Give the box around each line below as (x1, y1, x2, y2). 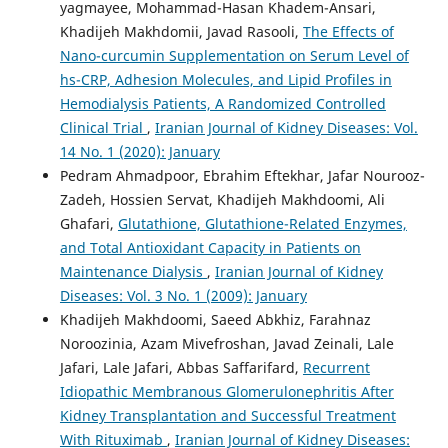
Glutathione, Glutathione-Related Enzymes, (117, 213, 407, 233)
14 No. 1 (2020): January (59, 141, 220, 161)
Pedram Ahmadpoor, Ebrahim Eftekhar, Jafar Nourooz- (59, 165, 425, 185)
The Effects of (302, 21, 394, 41)
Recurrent (302, 357, 370, 377)
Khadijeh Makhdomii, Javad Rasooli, (59, 21, 303, 41)
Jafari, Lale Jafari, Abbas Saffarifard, (59, 357, 303, 377)
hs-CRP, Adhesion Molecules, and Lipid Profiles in (59, 69, 392, 89)
